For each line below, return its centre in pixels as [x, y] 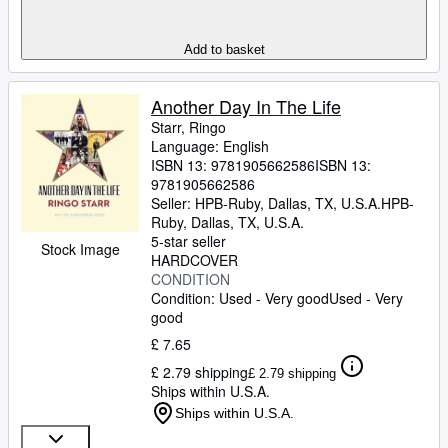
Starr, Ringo [188, 127]
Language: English [210, 146]
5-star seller [188, 241]
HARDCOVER [194, 260]
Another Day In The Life [246, 106]
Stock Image [80, 249]
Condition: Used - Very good [240, 298]
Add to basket [224, 49]
